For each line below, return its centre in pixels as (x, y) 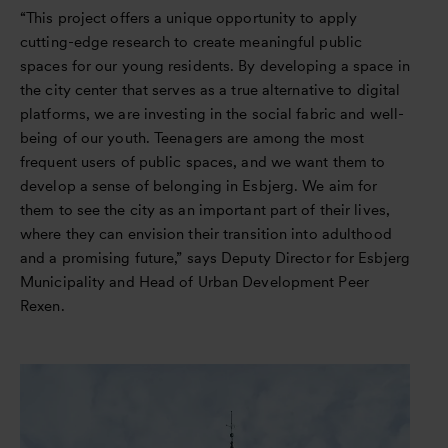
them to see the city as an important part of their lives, (205, 209)
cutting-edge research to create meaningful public (191, 41)
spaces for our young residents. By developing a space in (215, 65)
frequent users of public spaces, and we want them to (203, 161)
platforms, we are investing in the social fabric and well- (212, 113)
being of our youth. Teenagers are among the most (192, 137)
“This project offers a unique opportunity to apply (189, 17)
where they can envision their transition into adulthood (206, 233)
